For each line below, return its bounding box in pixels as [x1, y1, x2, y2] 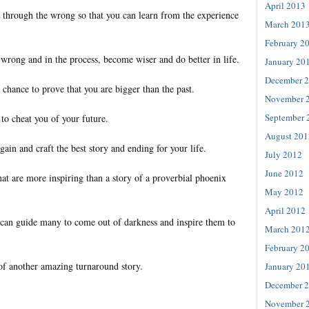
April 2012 [265, 203, 306, 217]
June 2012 [265, 166, 303, 179]
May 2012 [265, 185, 303, 198]
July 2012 [265, 148, 302, 161]
